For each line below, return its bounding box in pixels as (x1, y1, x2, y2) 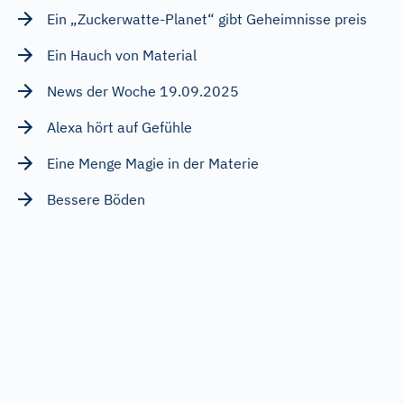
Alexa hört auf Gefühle (47, 117, 192, 136)
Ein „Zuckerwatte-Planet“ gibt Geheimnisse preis (47, 9, 367, 28)
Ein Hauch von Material (47, 45, 197, 64)
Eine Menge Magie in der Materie (47, 153, 259, 172)
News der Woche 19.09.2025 (47, 81, 239, 100)
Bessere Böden (47, 189, 145, 208)
